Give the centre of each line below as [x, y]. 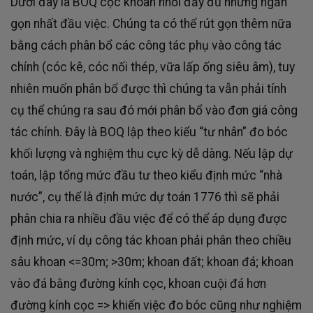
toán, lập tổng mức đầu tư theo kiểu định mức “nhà [146, 176]
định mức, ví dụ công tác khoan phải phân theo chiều [151, 241]
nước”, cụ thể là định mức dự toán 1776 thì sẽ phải [145, 197]
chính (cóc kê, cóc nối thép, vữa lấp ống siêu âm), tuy [153, 67]
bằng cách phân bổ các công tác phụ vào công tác [146, 46]
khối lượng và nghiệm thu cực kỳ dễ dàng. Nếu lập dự [152, 154]
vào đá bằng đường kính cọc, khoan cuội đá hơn [138, 284]
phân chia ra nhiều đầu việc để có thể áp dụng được [149, 219]
